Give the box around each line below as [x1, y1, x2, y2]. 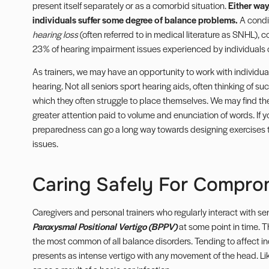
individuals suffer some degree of [32, 13, 165, 26]
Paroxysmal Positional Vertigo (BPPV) [32, 219, 179, 232]
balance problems [164, 13, 235, 26]
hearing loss [32, 27, 78, 40]
